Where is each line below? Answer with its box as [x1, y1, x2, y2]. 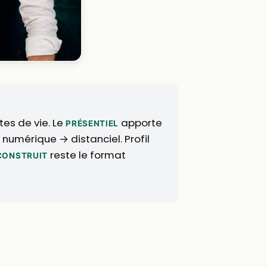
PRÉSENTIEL [66, 118, 119, 128]
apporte [118, 115, 162, 130]
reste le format [47, 147, 126, 162]
